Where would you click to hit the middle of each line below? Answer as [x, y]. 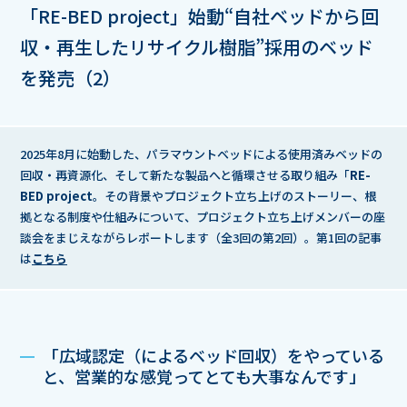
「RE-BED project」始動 [122, 15]
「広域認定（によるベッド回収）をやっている [213, 355]
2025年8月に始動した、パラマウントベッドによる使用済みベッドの [201, 154]
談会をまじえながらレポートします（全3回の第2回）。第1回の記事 [201, 237]
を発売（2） [70, 77]
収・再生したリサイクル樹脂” [142, 46]
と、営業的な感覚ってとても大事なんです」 [204, 376]
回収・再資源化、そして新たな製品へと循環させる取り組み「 [185, 174]
